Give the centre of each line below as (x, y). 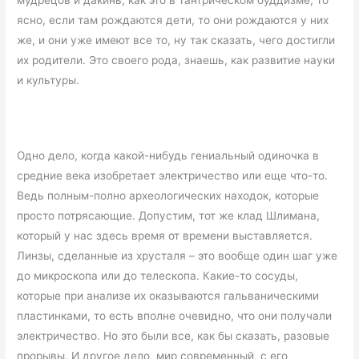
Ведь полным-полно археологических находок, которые (168, 195)
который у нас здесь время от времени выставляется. (165, 235)
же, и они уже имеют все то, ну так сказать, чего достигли (176, 40)
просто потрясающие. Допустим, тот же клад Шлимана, (169, 215)
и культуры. (48, 80)
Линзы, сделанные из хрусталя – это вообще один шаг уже (177, 255)
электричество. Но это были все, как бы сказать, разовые (173, 335)
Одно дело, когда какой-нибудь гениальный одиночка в (168, 155)
